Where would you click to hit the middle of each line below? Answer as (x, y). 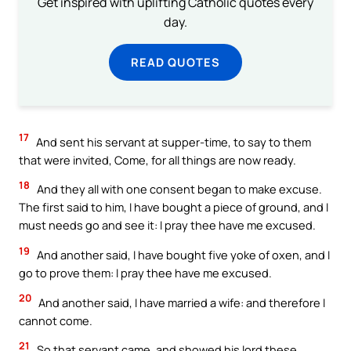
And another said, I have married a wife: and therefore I (181, 302)
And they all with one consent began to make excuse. (178, 189)
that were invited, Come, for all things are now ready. (157, 159)
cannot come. (56, 320)
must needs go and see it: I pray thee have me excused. (167, 225)
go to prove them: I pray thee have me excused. (145, 273)
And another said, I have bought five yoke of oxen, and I (182, 255)
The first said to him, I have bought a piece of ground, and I (174, 207)
